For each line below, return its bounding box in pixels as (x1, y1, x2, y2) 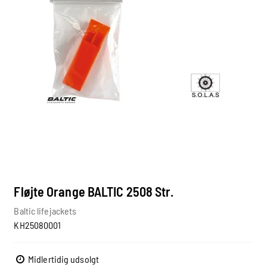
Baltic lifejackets (14, 205, 77, 217)
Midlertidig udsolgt (26, 253, 99, 265)
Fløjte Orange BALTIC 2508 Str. (14, 183, 174, 199)
